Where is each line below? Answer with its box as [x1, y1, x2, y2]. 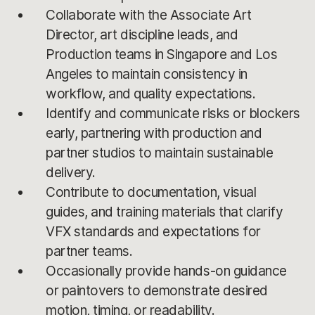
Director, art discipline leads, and [46, 26, 238, 43]
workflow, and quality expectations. [46, 85, 256, 102]
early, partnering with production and [46, 124, 262, 141]
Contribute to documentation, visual [46, 184, 257, 200]
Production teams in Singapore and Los [46, 46, 278, 63]
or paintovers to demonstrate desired [46, 282, 268, 299]
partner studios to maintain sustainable [46, 144, 274, 161]
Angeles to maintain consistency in [46, 65, 247, 82]
